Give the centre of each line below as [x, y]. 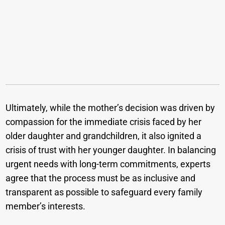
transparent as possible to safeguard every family [104, 192]
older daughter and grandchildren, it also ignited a [104, 136]
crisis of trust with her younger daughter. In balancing [111, 150]
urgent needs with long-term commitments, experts [108, 164]
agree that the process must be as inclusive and [101, 178]
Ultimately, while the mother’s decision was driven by [110, 108]
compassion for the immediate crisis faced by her [104, 122]
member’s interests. [46, 206]
